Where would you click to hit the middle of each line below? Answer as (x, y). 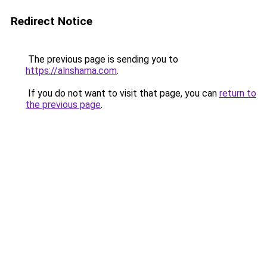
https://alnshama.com (71, 71)
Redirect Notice (52, 21)
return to (238, 93)
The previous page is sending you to (102, 59)
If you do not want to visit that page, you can (122, 93)
